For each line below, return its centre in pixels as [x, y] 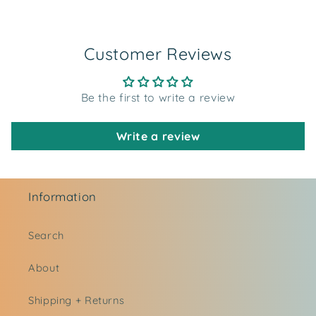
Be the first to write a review [158, 98]
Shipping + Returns [77, 300]
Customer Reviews [158, 54]
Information [62, 197]
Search [46, 235]
